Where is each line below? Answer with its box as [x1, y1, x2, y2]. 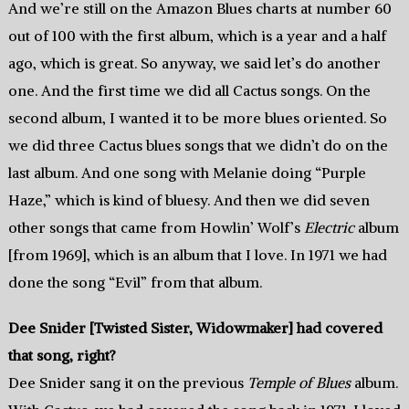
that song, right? [7, 346, 116, 365]
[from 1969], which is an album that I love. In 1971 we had [7, 246, 387, 265]
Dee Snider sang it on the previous [7, 373, 247, 393]
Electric [303, 218, 354, 237]
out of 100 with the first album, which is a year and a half [7, 26, 386, 46]
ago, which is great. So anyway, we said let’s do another [7, 54, 381, 73]
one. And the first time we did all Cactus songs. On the [7, 81, 371, 100]
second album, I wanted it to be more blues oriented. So [7, 109, 387, 128]
